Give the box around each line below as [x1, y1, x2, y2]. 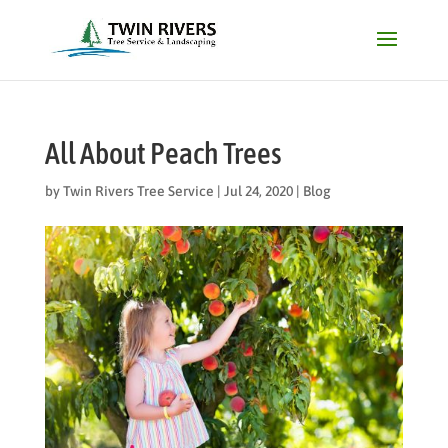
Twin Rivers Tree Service [62, 183, 214, 199]
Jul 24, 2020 [223, 183, 293, 199]
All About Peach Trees [44, 136, 282, 170]
